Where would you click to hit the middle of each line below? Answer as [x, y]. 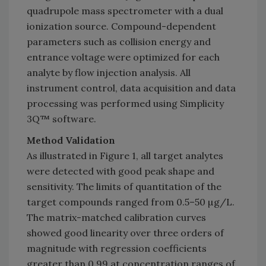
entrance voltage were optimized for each [123, 57]
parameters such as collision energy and [119, 42]
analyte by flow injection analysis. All [109, 73]
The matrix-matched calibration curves [116, 218]
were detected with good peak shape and [121, 171]
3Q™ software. [61, 119]
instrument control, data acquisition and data [131, 88]
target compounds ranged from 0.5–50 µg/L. [131, 202]
